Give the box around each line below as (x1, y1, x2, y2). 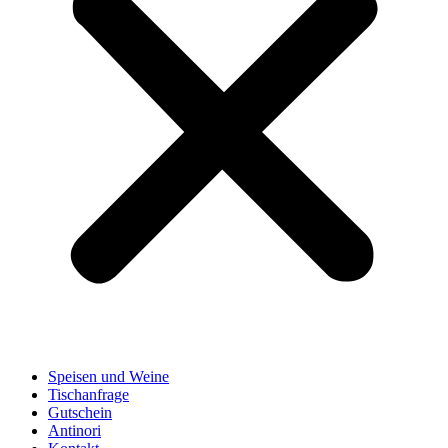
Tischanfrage (48, 386, 129, 404)
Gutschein (48, 404, 112, 422)
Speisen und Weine (48, 368, 169, 386)
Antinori (48, 422, 101, 440)
